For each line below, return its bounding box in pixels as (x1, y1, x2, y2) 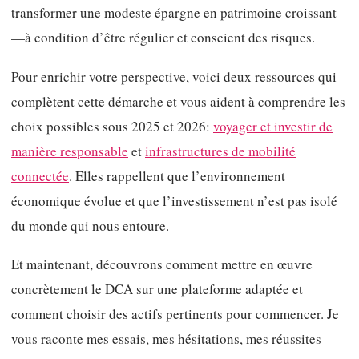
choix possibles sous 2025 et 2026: (11, 116, 213, 135)
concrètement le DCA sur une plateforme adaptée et (11, 280, 303, 299)
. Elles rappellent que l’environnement (69, 166, 285, 185)
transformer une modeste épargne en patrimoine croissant (11, 3, 337, 22)
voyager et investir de (213, 116, 333, 135)
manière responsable (11, 141, 128, 160)
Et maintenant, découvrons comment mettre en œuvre (11, 255, 313, 274)
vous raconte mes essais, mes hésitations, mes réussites (11, 329, 321, 349)
